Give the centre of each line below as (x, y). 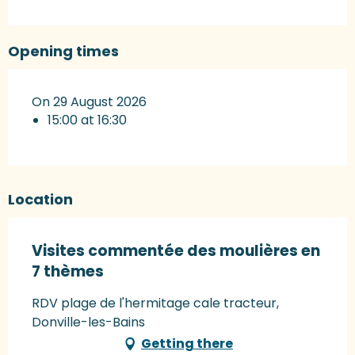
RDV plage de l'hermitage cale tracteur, (155, 303)
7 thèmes (68, 271)
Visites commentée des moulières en (176, 250)
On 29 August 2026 (89, 101)
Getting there (187, 343)
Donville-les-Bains (88, 322)
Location (40, 199)
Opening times (63, 51)
